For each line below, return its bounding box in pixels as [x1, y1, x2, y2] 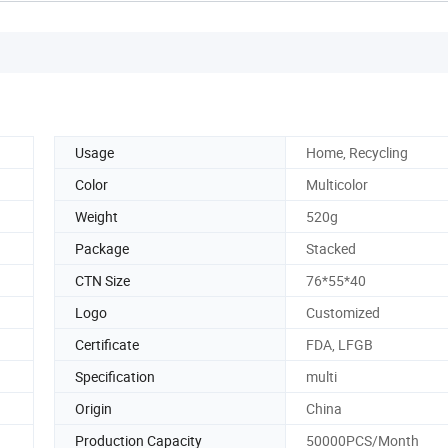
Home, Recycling [306, 142, 408, 162]
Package [75, 238, 129, 258]
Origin [75, 398, 112, 418]
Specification [75, 366, 155, 386]
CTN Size [75, 270, 130, 290]
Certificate [75, 334, 139, 354]
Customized [306, 302, 380, 322]
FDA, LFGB [306, 334, 373, 354]
